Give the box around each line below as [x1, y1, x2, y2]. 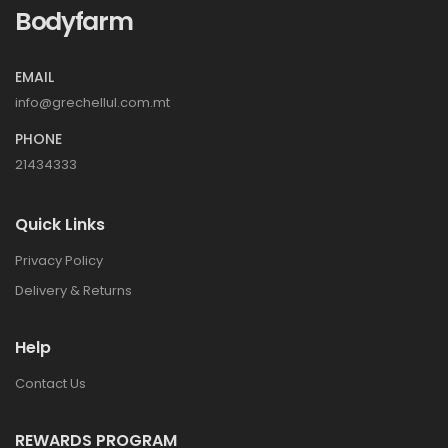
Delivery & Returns [15, 280, 132, 300]
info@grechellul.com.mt [15, 92, 170, 112]
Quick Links [15, 212, 105, 236]
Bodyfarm [15, 3, 133, 39]
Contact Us [15, 373, 86, 393]
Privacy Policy [15, 250, 103, 270]
